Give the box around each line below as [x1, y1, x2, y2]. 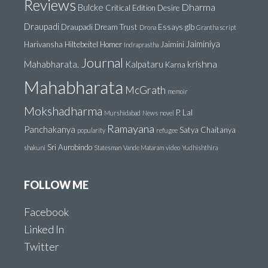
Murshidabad [104, 109, 141, 117]
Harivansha [24, 39, 63, 49]
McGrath [125, 84, 166, 96]
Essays [158, 22, 183, 32]
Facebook [24, 205, 69, 218]
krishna [187, 58, 217, 69]
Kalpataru [125, 59, 163, 69]
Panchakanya [24, 124, 75, 135]
